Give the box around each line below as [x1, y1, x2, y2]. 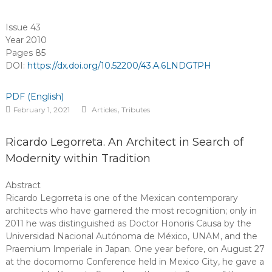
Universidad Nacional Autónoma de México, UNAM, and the [5, 231, 257, 242]
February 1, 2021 [13, 105, 70, 114]
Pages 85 [5, 47, 46, 58]
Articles [91, 105, 117, 114]
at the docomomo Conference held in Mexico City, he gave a [5, 256, 264, 267]
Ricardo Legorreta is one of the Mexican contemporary [5, 192, 238, 203]
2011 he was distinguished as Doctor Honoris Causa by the [5, 218, 251, 229]
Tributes [121, 105, 150, 114]
